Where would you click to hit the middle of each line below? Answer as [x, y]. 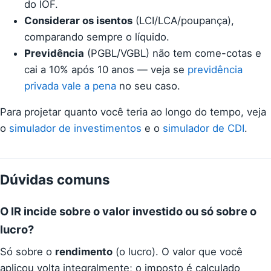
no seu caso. [148, 86]
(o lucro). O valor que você [178, 252]
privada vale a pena [70, 86]
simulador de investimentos [75, 129]
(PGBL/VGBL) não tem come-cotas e [173, 53]
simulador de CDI [204, 129]
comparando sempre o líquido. [97, 37]
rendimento [84, 252]
